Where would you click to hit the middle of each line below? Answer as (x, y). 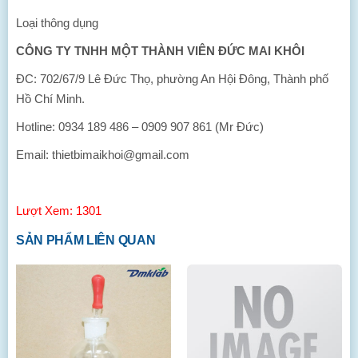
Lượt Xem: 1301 (59, 211)
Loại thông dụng (57, 23)
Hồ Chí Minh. (50, 99)
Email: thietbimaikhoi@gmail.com (103, 155)
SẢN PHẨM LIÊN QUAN (86, 240)
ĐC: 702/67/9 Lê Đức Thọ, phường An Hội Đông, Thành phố (172, 79)
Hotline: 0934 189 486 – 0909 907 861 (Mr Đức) (140, 127)
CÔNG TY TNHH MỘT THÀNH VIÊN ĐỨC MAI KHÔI (160, 51)
